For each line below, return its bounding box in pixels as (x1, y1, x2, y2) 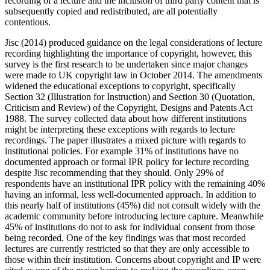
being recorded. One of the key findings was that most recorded (5, 233, 246, 243)
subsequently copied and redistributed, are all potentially (5, 6, 218, 17)
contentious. (5, 17, 51, 28)
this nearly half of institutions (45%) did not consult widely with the (5, 200, 260, 211)
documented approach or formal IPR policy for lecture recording (5, 157, 249, 168)
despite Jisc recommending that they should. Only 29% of (5, 168, 224, 178)
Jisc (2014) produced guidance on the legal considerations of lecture (5, 37, 262, 48)
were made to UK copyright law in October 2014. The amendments (5, 70, 262, 81)
